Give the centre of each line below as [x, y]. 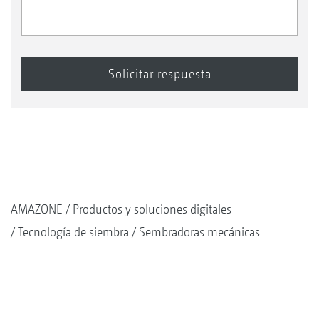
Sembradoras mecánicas [199, 231]
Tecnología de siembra [73, 231]
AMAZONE [37, 209]
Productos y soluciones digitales [152, 209]
